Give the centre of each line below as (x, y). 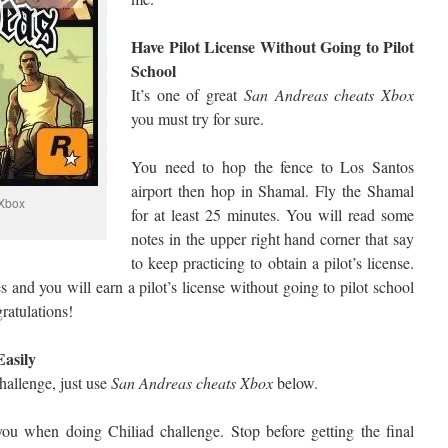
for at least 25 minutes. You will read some (272, 214)
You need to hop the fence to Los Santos (272, 166)
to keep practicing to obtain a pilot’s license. (272, 262)
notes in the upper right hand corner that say (272, 238)
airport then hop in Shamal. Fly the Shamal (272, 190)
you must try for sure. (197, 118)
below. (295, 382)
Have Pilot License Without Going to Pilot (272, 46)
